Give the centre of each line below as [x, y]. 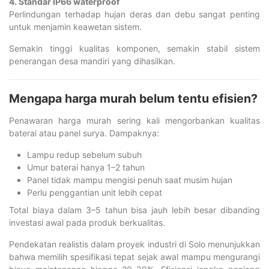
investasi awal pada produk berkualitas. [87, 222]
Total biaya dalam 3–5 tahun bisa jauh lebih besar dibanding [134, 210]
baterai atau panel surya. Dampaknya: [84, 133]
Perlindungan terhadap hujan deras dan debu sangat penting [134, 14]
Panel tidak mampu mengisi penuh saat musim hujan [130, 180]
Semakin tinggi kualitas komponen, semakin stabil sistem [134, 48]
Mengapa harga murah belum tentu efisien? [133, 98]
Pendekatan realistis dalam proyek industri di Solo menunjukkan [134, 244]
